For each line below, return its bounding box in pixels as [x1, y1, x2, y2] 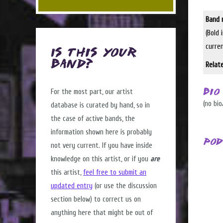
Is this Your [51, 48, 136, 59]
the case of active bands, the [51, 114, 135, 123]
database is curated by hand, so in [51, 101, 150, 110]
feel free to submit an [83, 168, 146, 177]
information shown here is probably [51, 128, 152, 137]
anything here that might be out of [51, 209, 153, 218]
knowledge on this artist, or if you [51, 155, 150, 164]
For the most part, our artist [51, 88, 133, 97]
